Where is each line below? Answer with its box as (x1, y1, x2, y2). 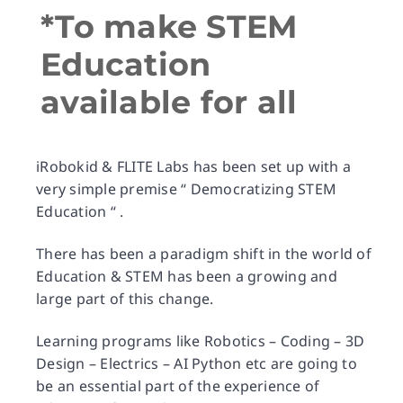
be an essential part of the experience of (36, 376, 320, 397)
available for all (40, 83, 298, 122)
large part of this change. (36, 288, 214, 309)
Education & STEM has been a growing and (36, 265, 337, 286)
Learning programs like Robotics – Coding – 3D (36, 331, 365, 352)
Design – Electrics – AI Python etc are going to (36, 354, 357, 374)
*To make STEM (40, 7, 298, 47)
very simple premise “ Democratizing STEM (36, 178, 336, 199)
